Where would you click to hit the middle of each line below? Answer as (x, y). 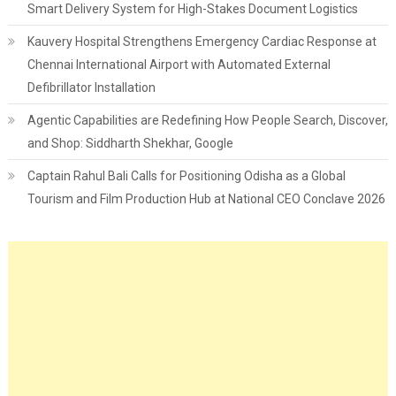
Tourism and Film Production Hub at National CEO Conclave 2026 (206, 199)
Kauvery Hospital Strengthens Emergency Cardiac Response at (202, 42)
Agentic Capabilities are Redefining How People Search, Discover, (207, 121)
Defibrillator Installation (91, 88)
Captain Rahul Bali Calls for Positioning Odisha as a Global (186, 176)
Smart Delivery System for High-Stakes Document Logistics (192, 9)
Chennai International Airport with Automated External (179, 65)
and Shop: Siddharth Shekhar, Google (130, 144)
